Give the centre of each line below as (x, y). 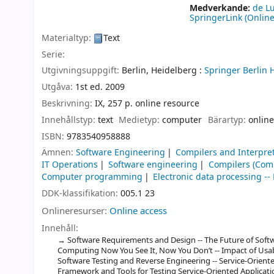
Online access (138, 211)
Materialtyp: (68, 38)
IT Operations (70, 165)
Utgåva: (58, 87)
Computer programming (92, 177)
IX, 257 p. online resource (147, 103)
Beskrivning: (68, 103)
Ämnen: (59, 153)
